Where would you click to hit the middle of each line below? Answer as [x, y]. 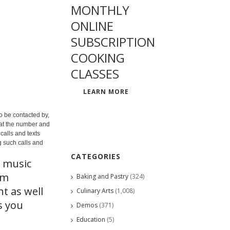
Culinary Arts [95, 190]
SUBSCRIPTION [113, 42]
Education [91, 219]
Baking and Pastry [102, 176]
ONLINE [92, 26]
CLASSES [95, 73]
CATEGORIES [96, 156]
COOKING [98, 57]
